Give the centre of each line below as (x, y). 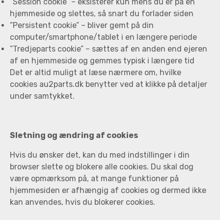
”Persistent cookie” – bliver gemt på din (82, 26)
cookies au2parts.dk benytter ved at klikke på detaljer (109, 84)
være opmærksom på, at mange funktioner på (94, 179)
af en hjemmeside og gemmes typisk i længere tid (102, 61)
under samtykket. (42, 96)
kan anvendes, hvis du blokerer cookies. (82, 202)
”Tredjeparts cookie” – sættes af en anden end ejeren (109, 49)
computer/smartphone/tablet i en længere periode (103, 37)
